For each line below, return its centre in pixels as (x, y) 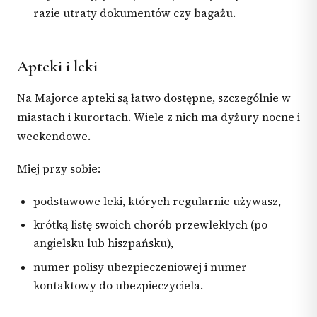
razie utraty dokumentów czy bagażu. (135, 13)
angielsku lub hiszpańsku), (104, 243)
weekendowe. (54, 136)
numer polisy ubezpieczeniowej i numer (140, 267)
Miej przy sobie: (59, 169)
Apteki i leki (57, 66)
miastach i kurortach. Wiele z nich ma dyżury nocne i (158, 117)
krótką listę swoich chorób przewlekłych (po (151, 225)
